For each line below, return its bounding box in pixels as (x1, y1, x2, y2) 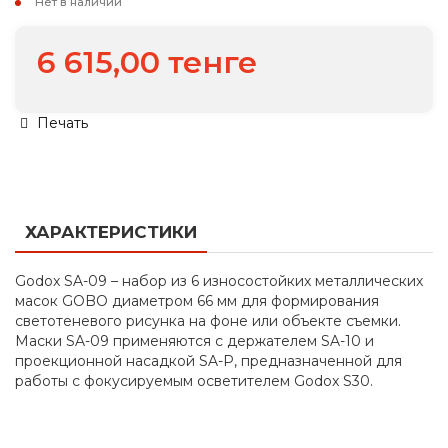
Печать (33, 114, 88, 132)
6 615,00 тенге (37, 44, 257, 81)
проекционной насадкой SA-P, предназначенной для (15, 352, 402, 370)
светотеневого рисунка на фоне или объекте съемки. (15, 312, 401, 330)
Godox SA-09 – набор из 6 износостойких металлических (15, 272, 423, 290)
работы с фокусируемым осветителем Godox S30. (15, 372, 373, 390)
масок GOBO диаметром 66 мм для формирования (15, 292, 379, 310)
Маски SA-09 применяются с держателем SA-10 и (15, 332, 374, 350)
